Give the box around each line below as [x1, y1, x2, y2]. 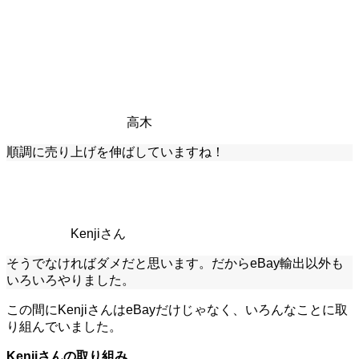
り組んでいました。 [6, 320, 122, 334]
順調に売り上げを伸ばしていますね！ [6, 145, 224, 159]
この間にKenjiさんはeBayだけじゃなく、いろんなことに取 [6, 303, 348, 317]
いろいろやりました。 [6, 273, 135, 288]
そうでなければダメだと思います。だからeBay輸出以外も [6, 256, 344, 271]
